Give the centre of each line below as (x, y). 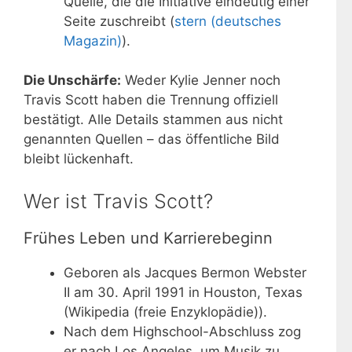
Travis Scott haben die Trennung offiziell (151, 100)
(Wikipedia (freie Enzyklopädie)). (165, 312)
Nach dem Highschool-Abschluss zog (182, 331)
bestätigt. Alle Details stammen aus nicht (153, 120)
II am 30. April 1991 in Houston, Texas (183, 292)
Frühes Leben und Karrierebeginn (148, 238)
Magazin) (93, 40)
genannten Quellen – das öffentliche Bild (152, 139)
